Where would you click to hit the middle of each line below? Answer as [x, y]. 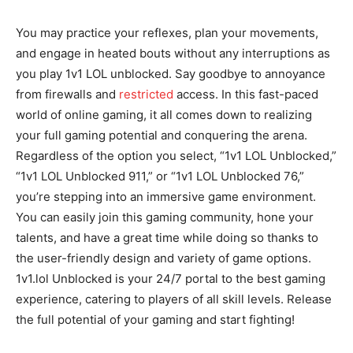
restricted [146, 95]
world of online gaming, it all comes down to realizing [164, 115]
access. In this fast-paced [246, 95]
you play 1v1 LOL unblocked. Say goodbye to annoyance [171, 74]
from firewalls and [67, 95]
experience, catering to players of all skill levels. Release [174, 299]
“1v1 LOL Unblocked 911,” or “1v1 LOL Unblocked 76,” [160, 176]
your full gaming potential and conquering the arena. [162, 136]
